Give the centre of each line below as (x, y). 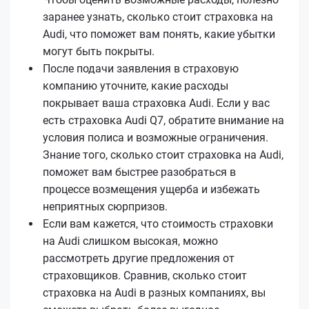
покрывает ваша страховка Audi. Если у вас (156, 103)
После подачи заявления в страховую (141, 68)
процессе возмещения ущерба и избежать (151, 189)
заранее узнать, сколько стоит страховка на (158, 17)
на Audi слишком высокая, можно (130, 241)
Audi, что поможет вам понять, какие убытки (159, 34)
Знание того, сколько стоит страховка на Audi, (163, 154)
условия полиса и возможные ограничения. (156, 137)
